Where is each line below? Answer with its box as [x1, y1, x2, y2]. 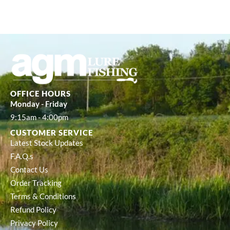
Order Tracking [10, 179, 62, 188]
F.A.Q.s [10, 152, 33, 161]
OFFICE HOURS [10, 89, 71, 99]
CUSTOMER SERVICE [10, 128, 93, 138]
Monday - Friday [10, 100, 67, 109]
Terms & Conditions [10, 192, 76, 201]
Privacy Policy [10, 219, 58, 228]
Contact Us [10, 165, 48, 175]
